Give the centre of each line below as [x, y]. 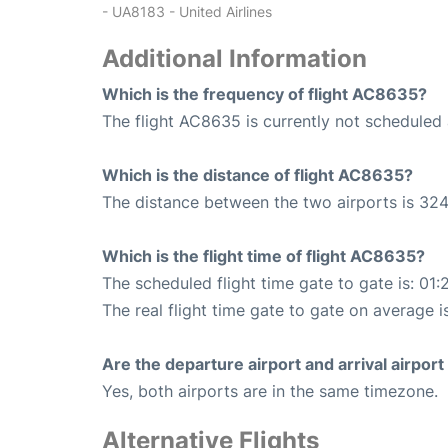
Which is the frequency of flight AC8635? [264, 94]
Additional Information [234, 59]
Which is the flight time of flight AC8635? [263, 256]
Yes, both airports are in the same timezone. [270, 391]
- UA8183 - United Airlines [187, 12]
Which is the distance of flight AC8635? [257, 175]
